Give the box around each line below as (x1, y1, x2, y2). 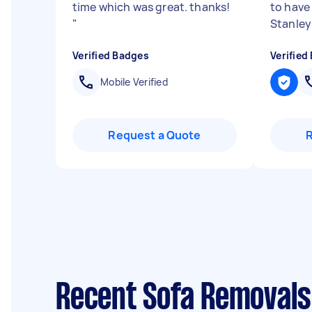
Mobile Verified (100, 75, 168, 88)
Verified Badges (72, 49, 149, 62)
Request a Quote (108, 127, 201, 143)
